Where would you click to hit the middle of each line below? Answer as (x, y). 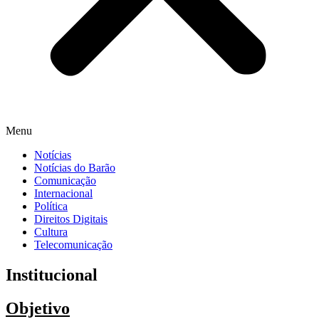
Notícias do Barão (75, 168)
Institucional (52, 275)
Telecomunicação (73, 245)
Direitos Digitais (71, 219)
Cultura (51, 232)
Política (51, 206)
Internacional (63, 194)
